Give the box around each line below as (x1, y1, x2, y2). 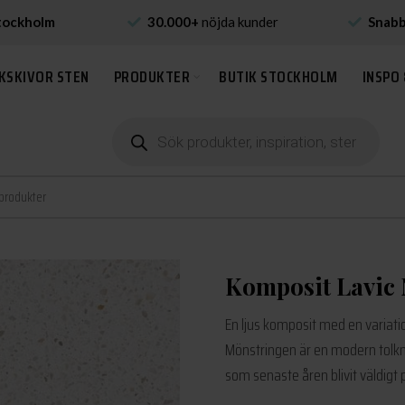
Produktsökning (111, 114, 189, 134)
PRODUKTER (113, 64, 191, 89)
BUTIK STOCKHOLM (219, 64, 338, 89)
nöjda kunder (202, 14, 278, 30)
